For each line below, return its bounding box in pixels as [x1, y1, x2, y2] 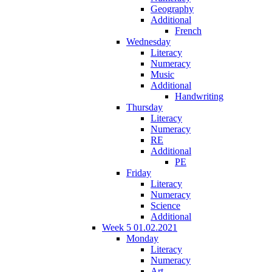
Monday [126, 233, 158, 243]
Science [151, 200, 180, 211]
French [175, 25, 202, 36]
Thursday [126, 101, 163, 112]
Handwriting [175, 90, 223, 101]
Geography [151, 3, 194, 14]
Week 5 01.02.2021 [102, 222, 177, 233]
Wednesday [126, 36, 171, 47]
